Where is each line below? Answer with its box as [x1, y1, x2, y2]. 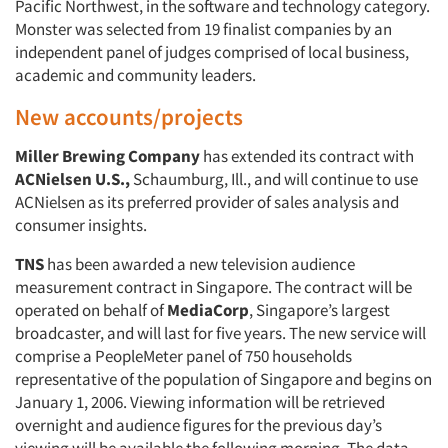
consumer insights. [15, 214, 147, 236]
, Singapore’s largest [249, 299, 390, 321]
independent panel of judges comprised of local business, [15, 41, 409, 63]
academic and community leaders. [15, 64, 256, 86]
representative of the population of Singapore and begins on [15, 368, 432, 390]
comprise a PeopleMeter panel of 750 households [15, 345, 352, 367]
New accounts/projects [15, 102, 243, 131]
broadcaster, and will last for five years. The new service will [15, 322, 426, 344]
